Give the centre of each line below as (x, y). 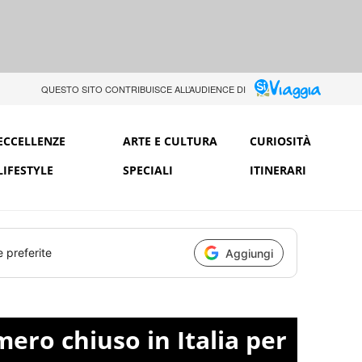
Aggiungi (249, 253)
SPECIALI (148, 170)
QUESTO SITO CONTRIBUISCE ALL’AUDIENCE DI (143, 89)
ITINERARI (278, 170)
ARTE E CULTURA (170, 141)
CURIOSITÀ (280, 141)
